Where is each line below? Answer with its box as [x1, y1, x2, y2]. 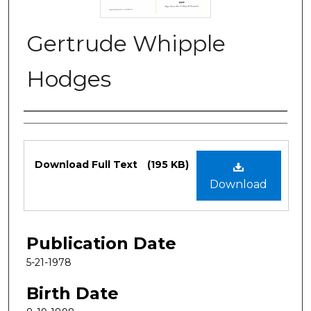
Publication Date [26, 233, 176, 253]
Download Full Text [35, 158, 140, 171]
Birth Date [26, 283, 119, 303]
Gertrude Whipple [26, 29, 226, 57]
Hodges [26, 65, 111, 92]
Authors [24, 115, 90, 136]
